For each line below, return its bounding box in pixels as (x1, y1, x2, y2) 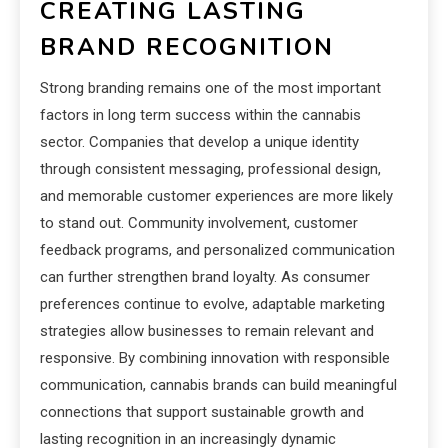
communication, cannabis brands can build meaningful (40, 375, 397, 394)
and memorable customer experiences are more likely (40, 186, 393, 205)
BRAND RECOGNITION (40, 30, 334, 63)
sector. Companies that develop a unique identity (40, 132, 359, 151)
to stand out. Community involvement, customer (40, 213, 358, 232)
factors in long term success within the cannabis (40, 105, 361, 124)
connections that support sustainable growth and (40, 402, 364, 421)
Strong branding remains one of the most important (40, 78, 381, 97)
